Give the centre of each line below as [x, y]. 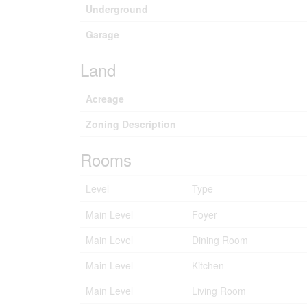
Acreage [105, 99]
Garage [102, 34]
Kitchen [208, 265]
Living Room [219, 291]
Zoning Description [131, 124]
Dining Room [220, 240]
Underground [117, 9]
